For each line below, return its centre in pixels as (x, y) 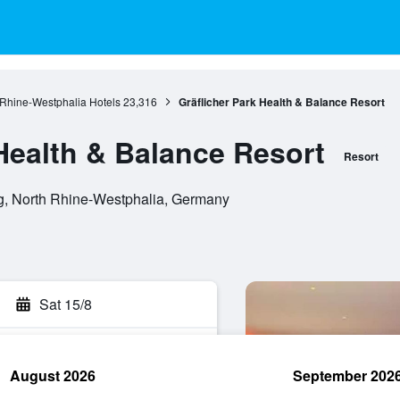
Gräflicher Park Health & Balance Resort (281, 102)
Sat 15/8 (66, 304)
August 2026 (53, 375)
